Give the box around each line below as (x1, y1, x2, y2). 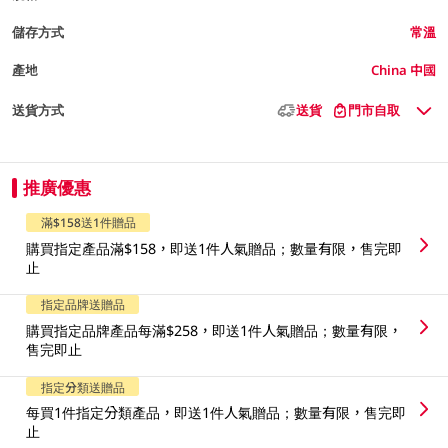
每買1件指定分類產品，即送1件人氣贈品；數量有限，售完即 (26, 403, 407, 423)
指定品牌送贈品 (40, 296, 125, 313)
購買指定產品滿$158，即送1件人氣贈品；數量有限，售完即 (26, 238, 403, 258)
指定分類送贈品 (40, 378, 125, 395)
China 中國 (371, 60, 437, 79)
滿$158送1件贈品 (40, 214, 136, 231)
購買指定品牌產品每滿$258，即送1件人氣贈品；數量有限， (26, 321, 403, 341)
